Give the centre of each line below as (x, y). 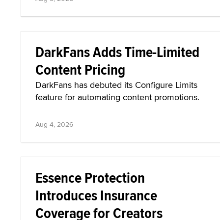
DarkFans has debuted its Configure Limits (116, 85)
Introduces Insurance (96, 195)
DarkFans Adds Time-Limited (117, 52)
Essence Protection (90, 178)
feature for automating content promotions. (117, 97)
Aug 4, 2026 (54, 124)
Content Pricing (80, 69)
